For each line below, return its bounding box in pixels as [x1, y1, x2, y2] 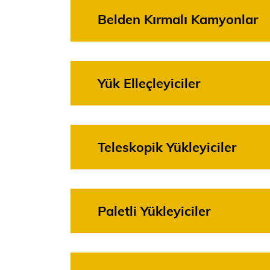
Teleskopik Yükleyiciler [98, 142, 236, 155]
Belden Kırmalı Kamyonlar [98, 14, 258, 27]
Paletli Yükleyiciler [98, 206, 210, 219]
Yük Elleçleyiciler [98, 78, 200, 91]
